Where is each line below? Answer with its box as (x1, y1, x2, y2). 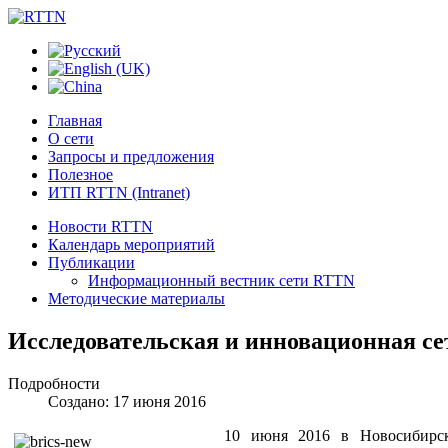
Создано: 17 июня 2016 (48, 392, 206, 410)
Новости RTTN (48, 218, 153, 235)
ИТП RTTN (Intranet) (48, 184, 190, 201)
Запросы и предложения (48, 148, 214, 165)
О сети (48, 130, 94, 147)
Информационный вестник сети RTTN (88, 272, 355, 289)
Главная (48, 112, 102, 129)
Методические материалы (48, 290, 225, 307)
